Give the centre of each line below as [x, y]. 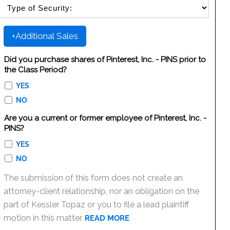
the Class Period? [35, 70]
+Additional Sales [45, 36]
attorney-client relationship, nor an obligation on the [102, 191]
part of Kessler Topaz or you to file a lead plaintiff [97, 205]
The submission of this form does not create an [93, 178]
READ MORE [107, 218]
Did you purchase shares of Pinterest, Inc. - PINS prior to [105, 60]
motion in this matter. [44, 218]
